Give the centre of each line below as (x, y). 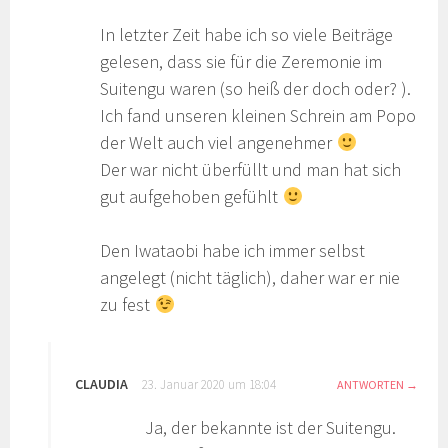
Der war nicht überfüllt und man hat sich (251, 170)
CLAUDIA (102, 384)
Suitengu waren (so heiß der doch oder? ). (256, 89)
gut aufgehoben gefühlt (191, 197)
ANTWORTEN (370, 385)
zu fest (127, 305)
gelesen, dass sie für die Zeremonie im (241, 62)
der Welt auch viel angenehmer (218, 143)
